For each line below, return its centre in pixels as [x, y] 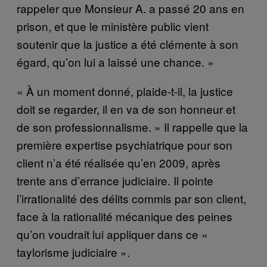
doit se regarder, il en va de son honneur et [126, 109]
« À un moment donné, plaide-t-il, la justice [125, 91]
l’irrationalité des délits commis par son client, [131, 198]
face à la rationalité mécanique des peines [125, 216]
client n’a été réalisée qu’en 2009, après [119, 163]
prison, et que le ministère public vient [113, 26]
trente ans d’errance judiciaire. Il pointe [115, 181]
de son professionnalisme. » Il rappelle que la [132, 127]
